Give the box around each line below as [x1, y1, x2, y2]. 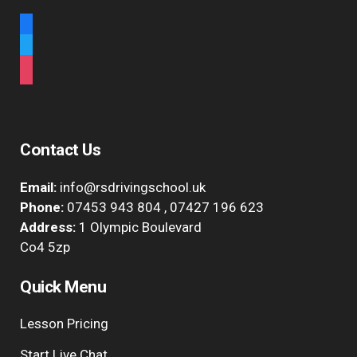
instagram [19, 61, 80, 77]
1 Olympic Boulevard [76, 219, 202, 235]
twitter [19, 41, 59, 57]
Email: [20, 179, 57, 195]
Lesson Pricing [20, 316, 108, 331]
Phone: [20, 199, 64, 215]
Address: [20, 219, 76, 235]
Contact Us [20, 140, 100, 159]
